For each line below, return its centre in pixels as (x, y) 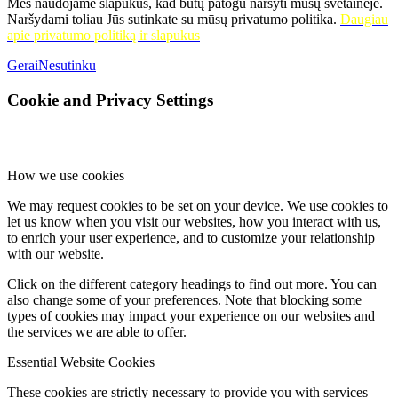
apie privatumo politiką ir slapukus (103, 36)
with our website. (56, 253)
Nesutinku (67, 66)
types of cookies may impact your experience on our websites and (191, 315)
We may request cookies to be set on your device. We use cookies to (198, 205)
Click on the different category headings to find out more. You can (192, 283)
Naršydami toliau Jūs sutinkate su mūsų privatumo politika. (174, 20)
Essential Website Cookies (81, 362)
